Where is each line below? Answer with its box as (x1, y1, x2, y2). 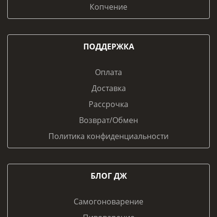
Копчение (90, 1, 127, 13)
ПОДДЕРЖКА (83, 41, 134, 52)
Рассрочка (89, 99, 128, 110)
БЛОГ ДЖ (90, 170, 127, 182)
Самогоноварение (74, 196, 143, 207)
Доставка (91, 83, 126, 94)
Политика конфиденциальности (48, 131, 169, 142)
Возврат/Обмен (79, 115, 138, 126)
